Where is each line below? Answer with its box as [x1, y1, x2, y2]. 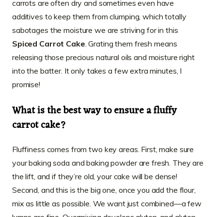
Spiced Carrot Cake [12, 38, 85, 48]
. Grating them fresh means [85, 38, 177, 48]
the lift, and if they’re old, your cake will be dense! [12, 171, 178, 181]
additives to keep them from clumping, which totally [12, 11, 186, 21]
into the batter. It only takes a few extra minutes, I [12, 65, 182, 76]
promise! [12, 79, 40, 89]
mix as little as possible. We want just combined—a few [12, 198, 202, 208]
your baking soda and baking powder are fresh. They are [12, 157, 204, 168]
